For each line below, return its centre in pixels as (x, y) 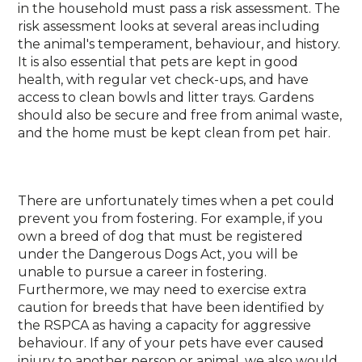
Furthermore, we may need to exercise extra (162, 290)
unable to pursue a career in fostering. (143, 272)
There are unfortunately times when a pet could (177, 201)
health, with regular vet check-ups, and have (164, 80)
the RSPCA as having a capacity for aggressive (165, 325)
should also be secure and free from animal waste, (180, 115)
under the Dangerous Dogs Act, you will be (158, 254)
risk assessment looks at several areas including (169, 26)
